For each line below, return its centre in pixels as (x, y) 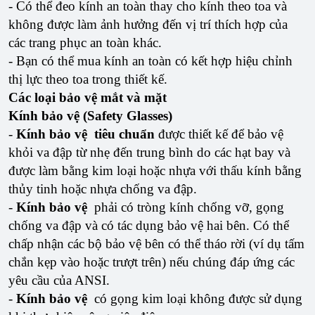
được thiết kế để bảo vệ (219, 134)
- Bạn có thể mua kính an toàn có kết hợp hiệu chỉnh (150, 61)
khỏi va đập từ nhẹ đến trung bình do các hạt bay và (149, 153)
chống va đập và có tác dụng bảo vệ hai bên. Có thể (149, 226)
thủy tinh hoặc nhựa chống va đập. (103, 189)
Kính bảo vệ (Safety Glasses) (90, 116)
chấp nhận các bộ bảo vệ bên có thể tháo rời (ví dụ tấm (156, 244)
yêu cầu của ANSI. (59, 281)
